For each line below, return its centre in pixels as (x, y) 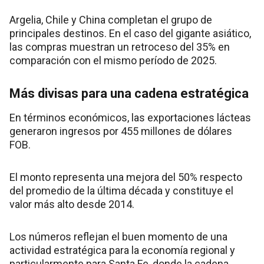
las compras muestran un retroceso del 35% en (120, 47)
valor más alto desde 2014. (72, 204)
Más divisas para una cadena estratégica (129, 93)
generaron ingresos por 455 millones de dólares (121, 131)
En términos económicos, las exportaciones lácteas (130, 117)
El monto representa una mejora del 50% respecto (126, 177)
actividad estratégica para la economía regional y (122, 250)
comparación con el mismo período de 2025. (113, 60)
